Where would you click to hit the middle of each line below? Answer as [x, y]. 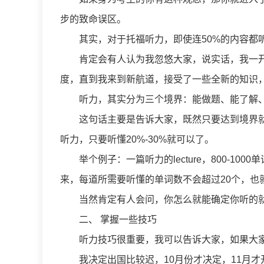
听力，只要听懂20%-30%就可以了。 [137, 139]
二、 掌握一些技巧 [108, 220]
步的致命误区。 [93, 19]
